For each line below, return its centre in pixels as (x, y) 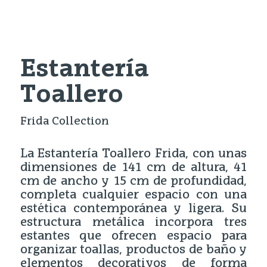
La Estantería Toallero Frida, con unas (133, 154)
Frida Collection (64, 121)
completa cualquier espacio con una (133, 195)
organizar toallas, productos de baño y (133, 250)
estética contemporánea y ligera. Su (133, 209)
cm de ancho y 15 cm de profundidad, (133, 181)
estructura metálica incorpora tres (133, 223)
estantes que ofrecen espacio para (133, 236)
